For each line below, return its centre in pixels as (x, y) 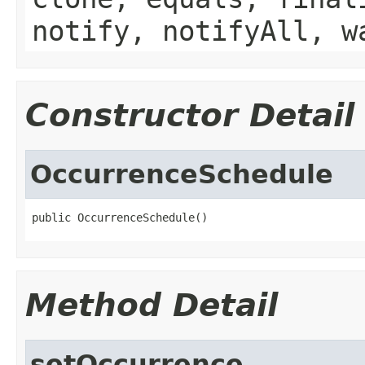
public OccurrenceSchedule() (120, 217)
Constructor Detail (190, 115)
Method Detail (152, 305)
